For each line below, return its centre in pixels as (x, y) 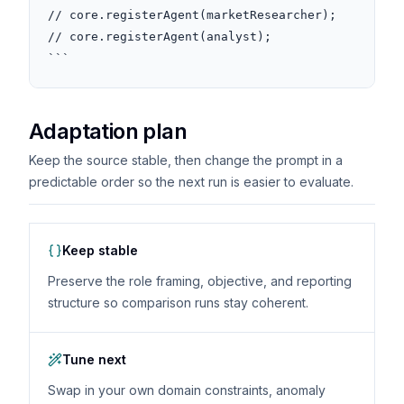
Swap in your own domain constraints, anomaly (187, 390)
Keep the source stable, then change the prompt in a (186, 160)
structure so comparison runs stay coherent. (178, 303)
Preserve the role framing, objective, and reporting (200, 281)
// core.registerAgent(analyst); (160, 37)
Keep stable (100, 250)
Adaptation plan (108, 131)
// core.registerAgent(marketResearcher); (192, 15)
